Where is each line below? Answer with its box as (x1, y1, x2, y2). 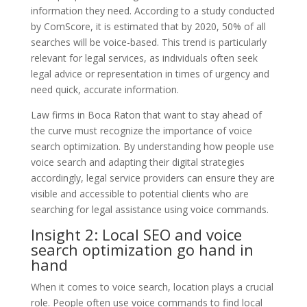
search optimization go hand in (30, 238, 254, 260)
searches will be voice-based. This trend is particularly (30, 35, 267, 49)
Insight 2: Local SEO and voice (30, 223, 242, 245)
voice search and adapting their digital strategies (30, 155, 245, 169)
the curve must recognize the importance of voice (30, 123, 252, 137)
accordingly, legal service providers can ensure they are (30, 171, 275, 184)
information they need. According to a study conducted (30, 3, 275, 17)
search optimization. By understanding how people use (30, 139, 274, 153)
